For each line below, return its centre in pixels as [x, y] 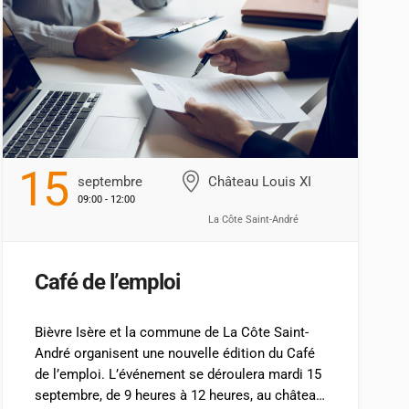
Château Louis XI [260, 181]
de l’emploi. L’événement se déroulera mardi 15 [178, 374]
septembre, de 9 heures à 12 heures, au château [178, 395]
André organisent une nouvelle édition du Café [174, 353]
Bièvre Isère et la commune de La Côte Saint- [171, 332]
